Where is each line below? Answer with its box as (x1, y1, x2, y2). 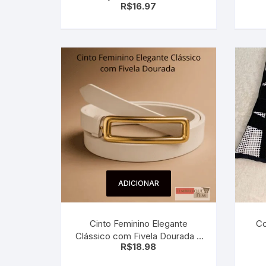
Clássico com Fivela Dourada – (75, 230, 202, 242)
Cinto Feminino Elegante (89, 217, 188, 229)
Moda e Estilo (110, 242, 167, 254)
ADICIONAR (118, 178, 159, 188)
